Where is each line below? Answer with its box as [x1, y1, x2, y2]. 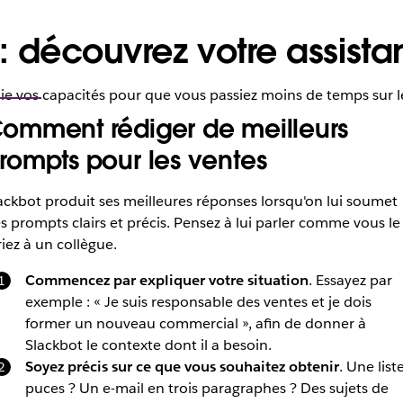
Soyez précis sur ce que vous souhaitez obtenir [24, 357, 339, 376]
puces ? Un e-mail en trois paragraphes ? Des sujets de [24, 379, 389, 398]
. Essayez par [308, 271, 392, 290]
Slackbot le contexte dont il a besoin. [24, 336, 272, 354]
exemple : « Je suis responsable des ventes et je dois [24, 292, 372, 311]
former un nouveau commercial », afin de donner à [24, 314, 366, 333]
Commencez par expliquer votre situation [24, 271, 309, 290]
